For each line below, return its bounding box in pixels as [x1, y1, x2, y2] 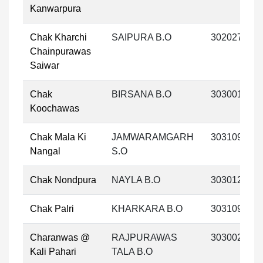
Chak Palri [30, 204, 74, 214]
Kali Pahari [30, 247, 76, 257]
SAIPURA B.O [112, 32, 171, 42]
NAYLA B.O [112, 175, 160, 185]
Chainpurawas [30, 46, 91, 56]
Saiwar [30, 60, 59, 70]
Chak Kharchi [30, 32, 87, 42]
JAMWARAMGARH [112, 132, 194, 142]
